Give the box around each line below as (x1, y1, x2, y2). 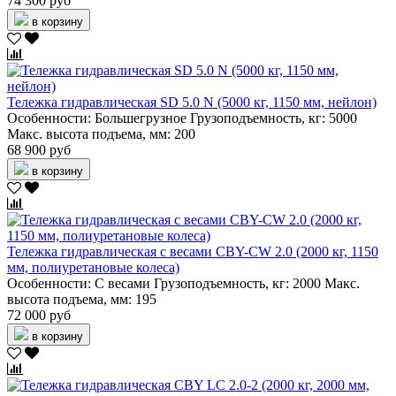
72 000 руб (7, 308, 71, 324)
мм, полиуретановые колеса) (7, 260, 179, 276)
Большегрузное (95, 110, 187, 126)
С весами (95, 276, 150, 292)
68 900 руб (7, 142, 71, 158)
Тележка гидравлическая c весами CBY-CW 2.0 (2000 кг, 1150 (7, 244, 378, 260)
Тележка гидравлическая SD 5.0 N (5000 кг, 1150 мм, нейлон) (7, 95, 377, 110)
